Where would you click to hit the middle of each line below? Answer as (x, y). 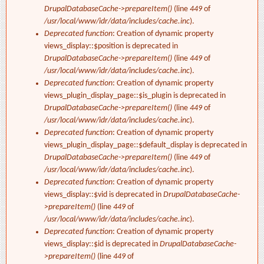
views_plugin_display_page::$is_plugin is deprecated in (135, 96)
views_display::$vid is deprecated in (104, 195)
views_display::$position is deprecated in (111, 47)
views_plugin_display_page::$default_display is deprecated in (146, 146)
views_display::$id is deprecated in (102, 245)
